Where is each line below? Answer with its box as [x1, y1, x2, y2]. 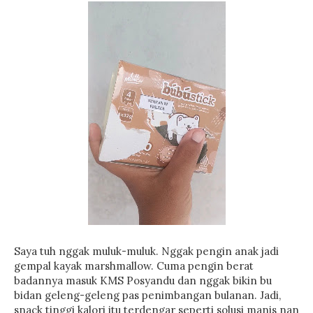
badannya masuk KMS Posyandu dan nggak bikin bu [14, 274, 272, 287]
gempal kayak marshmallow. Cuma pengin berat [14, 259, 254, 272]
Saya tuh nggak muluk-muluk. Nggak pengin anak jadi [14, 245, 279, 258]
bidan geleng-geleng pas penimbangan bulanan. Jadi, [14, 289, 281, 302]
